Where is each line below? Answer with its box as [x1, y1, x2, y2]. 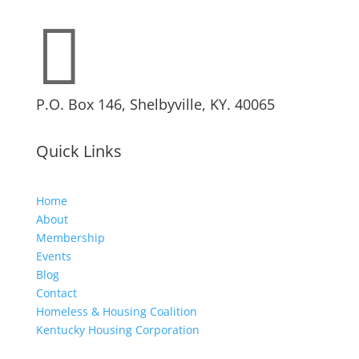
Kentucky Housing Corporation [35, 322, 200, 338]
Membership [35, 230, 105, 246]
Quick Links [35, 140, 122, 163]
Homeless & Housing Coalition [35, 304, 197, 320]
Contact [35, 285, 77, 301]
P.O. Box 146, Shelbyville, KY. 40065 [35, 95, 275, 115]
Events [35, 248, 71, 264]
